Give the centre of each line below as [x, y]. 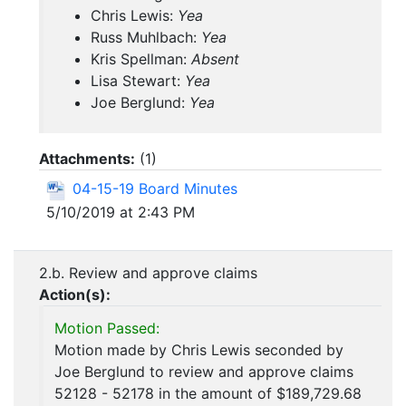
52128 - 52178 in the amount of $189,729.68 [208, 394]
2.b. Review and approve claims [148, 273]
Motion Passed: [107, 329]
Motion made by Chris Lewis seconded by [199, 350]
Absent [215, 59]
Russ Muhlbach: [146, 38]
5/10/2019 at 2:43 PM [121, 212]
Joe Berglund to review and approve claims [204, 372]
